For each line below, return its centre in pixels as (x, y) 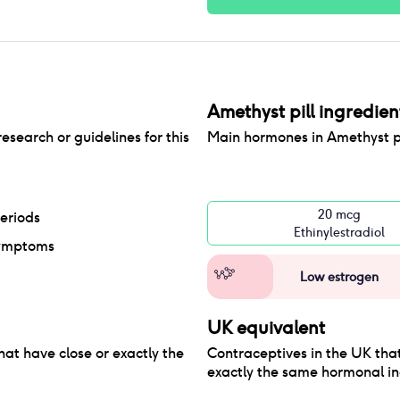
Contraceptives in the (279, 353)
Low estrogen (339, 277)
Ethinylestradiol (339, 232)
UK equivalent (266, 328)
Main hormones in (267, 137)
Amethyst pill (261, 112)
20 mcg (339, 214)
